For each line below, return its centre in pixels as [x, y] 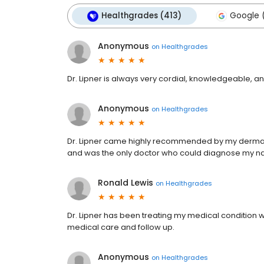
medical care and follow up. [121, 227]
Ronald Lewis [126, 183]
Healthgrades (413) [141, 16]
